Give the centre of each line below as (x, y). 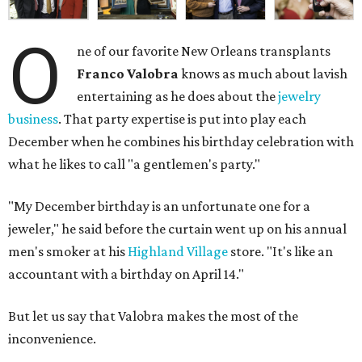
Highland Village (178, 252)
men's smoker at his (68, 252)
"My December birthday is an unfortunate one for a (159, 206)
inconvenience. (52, 339)
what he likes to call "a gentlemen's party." (134, 164)
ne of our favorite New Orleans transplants (204, 51)
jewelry (300, 97)
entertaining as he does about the (178, 97)
